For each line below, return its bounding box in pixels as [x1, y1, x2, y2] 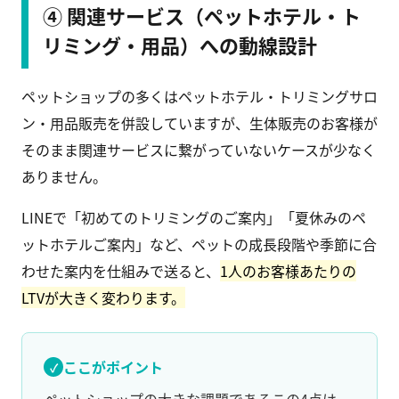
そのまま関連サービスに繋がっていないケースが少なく [21, 139, 376, 161]
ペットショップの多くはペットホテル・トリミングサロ [21, 85, 378, 108]
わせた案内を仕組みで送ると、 [21, 260, 220, 282]
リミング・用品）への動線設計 [43, 30, 317, 60]
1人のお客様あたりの [220, 260, 356, 282]
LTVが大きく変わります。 [21, 287, 185, 309]
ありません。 [21, 166, 107, 188]
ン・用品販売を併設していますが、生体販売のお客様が [21, 112, 378, 134]
